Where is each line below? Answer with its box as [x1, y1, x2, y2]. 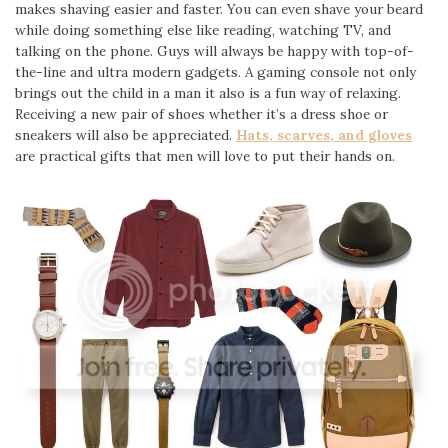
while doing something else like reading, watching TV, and [15, 20, 391, 39]
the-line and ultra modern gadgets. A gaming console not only [15, 62, 416, 81]
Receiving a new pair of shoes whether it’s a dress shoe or [15, 104, 388, 123]
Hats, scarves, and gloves [236, 125, 412, 144]
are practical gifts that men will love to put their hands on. [15, 146, 395, 165]
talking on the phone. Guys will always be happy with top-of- [15, 41, 414, 60]
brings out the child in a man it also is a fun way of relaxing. [15, 83, 401, 102]
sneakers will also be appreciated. [15, 125, 236, 144]
